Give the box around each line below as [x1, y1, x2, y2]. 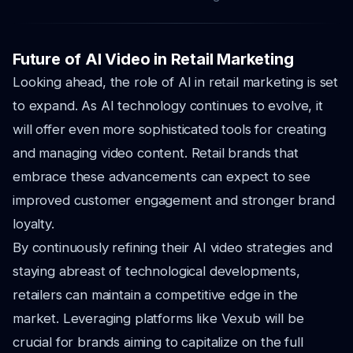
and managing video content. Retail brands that [13, 145, 299, 161]
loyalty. [13, 216, 54, 232]
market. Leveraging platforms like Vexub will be [13, 310, 304, 326]
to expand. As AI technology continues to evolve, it [13, 98, 323, 113]
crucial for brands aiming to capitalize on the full [13, 334, 303, 350]
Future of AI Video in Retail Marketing [13, 50, 294, 69]
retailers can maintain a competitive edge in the [13, 287, 299, 303]
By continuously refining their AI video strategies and [13, 240, 333, 255]
